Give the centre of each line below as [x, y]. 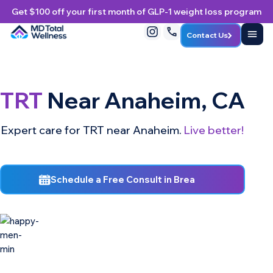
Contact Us [207, 35]
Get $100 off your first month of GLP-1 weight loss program [136, 12]
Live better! [214, 130]
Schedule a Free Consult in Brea [123, 180]
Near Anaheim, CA [144, 100]
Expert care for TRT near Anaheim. [93, 130]
